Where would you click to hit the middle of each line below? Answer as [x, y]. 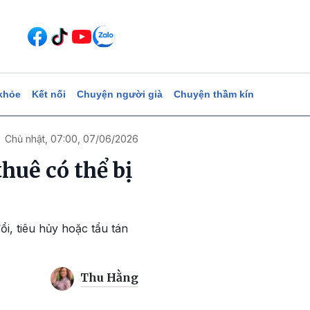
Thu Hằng [109, 278]
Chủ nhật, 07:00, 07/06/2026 [72, 139]
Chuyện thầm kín [213, 94]
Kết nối [48, 94]
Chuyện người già [119, 94]
